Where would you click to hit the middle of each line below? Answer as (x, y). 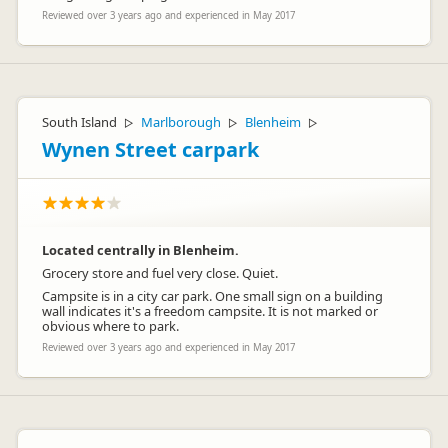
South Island (79, 122)
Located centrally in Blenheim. (140, 250)
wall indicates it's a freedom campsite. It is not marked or (210, 311)
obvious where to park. (110, 326)
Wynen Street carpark (150, 149)
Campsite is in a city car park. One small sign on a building (212, 296)
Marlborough (181, 122)
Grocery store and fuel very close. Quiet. (160, 273)
